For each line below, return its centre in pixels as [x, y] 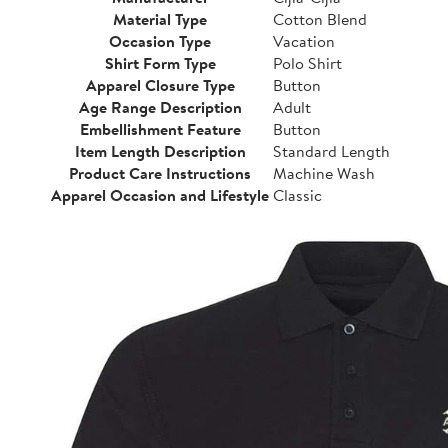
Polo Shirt [307, 63]
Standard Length [331, 151]
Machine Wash [324, 173]
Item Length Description [160, 151]
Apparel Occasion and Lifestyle [160, 195]
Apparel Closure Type [160, 85]
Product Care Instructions [160, 173]
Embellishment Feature [160, 129]
